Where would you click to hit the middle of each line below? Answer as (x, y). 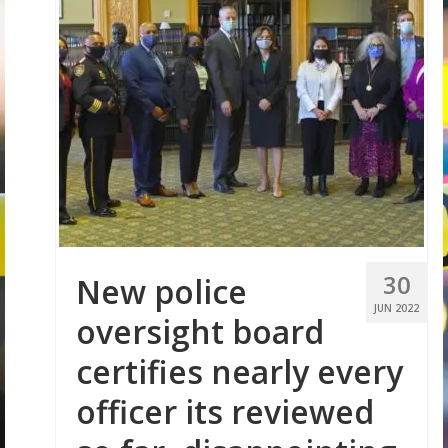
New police (161, 291)
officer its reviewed (225, 411)
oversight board (200, 331)
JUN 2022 (396, 308)
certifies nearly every (239, 371)
